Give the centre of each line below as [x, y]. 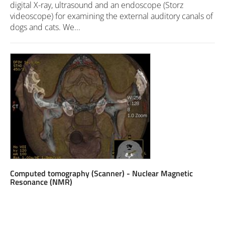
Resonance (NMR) [41, 182]
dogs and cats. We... [45, 27]
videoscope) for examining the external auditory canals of [111, 16]
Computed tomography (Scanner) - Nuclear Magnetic [101, 173]
